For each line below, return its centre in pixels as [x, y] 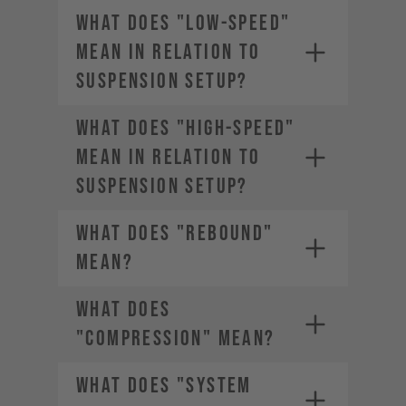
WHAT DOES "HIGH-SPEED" [186, 128]
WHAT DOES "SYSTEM [164, 386]
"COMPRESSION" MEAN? [176, 338]
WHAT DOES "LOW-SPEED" [184, 23]
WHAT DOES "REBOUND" [175, 233]
